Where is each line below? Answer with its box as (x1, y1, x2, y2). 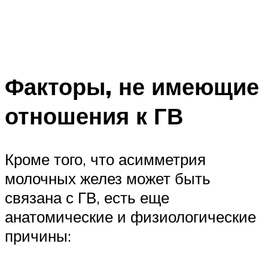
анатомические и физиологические (5, 207, 256, 227)
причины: (5, 226, 71, 246)
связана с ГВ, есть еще (5, 188, 169, 208)
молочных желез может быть (5, 169, 211, 188)
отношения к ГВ (5, 101, 183, 131)
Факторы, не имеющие (5, 72, 259, 102)
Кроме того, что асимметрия (5, 150, 206, 169)
